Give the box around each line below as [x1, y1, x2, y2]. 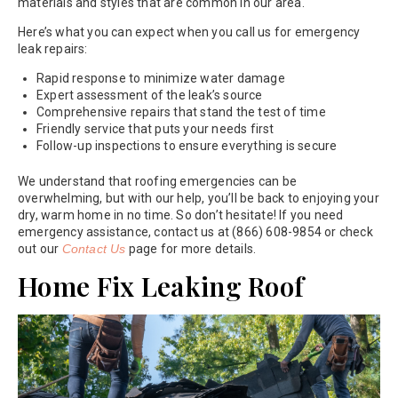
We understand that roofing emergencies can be [18, 173, 298, 188]
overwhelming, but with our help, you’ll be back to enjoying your [18, 190, 379, 205]
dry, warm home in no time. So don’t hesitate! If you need [18, 207, 344, 222]
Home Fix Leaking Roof [18, 267, 305, 304]
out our [18, 241, 62, 256]
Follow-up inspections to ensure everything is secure [36, 138, 338, 153]
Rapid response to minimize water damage [36, 70, 285, 85]
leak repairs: [18, 41, 88, 56]
